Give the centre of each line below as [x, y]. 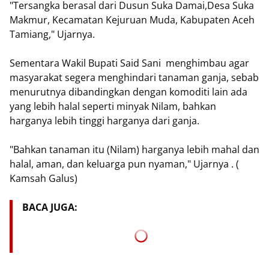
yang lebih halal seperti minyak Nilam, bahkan [113, 106]
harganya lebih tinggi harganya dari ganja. [104, 121]
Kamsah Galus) [44, 178]
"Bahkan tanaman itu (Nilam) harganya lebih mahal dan [134, 150]
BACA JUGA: [50, 207]
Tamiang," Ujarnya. [52, 34]
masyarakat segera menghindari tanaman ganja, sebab [134, 77]
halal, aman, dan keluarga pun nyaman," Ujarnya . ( [124, 164]
